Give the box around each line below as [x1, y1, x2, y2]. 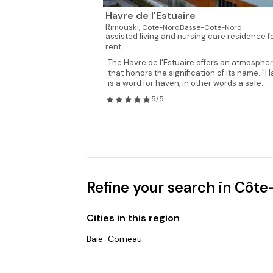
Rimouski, [105, 22, 142, 32]
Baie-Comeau [87, 233, 142, 244]
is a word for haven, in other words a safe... [107, 78, 267, 88]
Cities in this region [87, 211, 180, 224]
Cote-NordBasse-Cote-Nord [141, 23, 242, 32]
